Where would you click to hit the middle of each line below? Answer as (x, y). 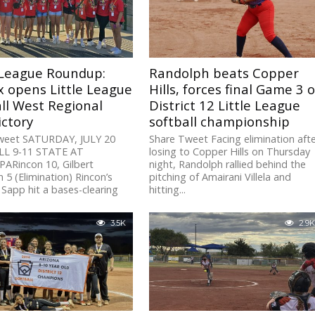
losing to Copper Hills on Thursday (230, 152)
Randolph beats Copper (224, 73)
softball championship (220, 122)
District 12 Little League (225, 105)
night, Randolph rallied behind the (228, 165)
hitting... (168, 190)
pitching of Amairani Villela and (220, 177)
